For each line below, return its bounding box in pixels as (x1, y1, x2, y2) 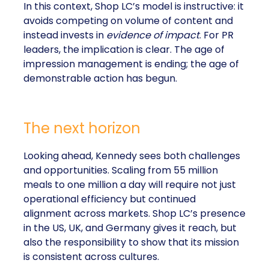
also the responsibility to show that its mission (23, 235, 239, 249)
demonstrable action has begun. (23, 71, 177, 85)
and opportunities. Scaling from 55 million (23, 163, 218, 177)
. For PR (199, 28, 234, 42)
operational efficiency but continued (23, 192, 196, 206)
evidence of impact (106, 28, 199, 42)
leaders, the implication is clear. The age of (23, 43, 225, 56)
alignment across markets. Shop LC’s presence (23, 207, 246, 220)
